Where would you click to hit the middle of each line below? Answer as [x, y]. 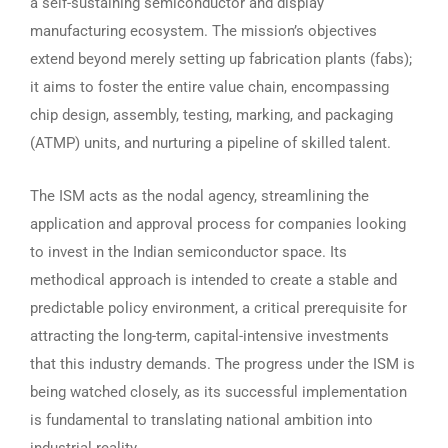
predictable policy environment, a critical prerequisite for [218, 308]
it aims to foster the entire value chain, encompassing [209, 87]
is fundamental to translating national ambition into [201, 420]
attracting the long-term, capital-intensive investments [209, 336]
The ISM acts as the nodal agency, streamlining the [199, 196]
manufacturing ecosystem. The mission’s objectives [203, 31]
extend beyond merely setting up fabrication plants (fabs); [221, 59]
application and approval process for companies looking [218, 224]
